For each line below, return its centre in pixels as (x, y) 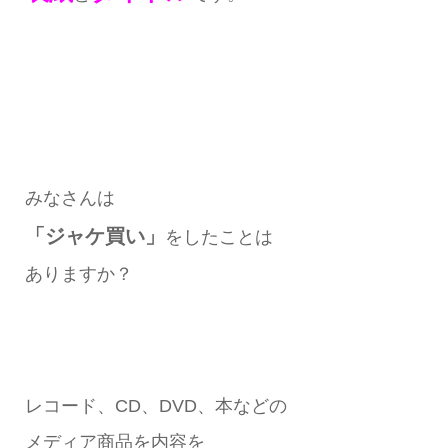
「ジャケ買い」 (94, 235)
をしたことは (218, 236)
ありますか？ (78, 273)
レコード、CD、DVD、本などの (155, 406)
